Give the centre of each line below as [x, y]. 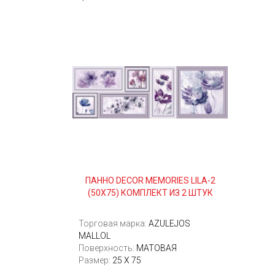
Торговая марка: [114, 223]
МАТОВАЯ [157, 248]
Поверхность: [107, 248]
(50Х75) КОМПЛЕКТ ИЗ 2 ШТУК [150, 193]
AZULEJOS [169, 223]
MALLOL [95, 236]
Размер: [95, 260]
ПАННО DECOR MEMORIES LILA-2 [150, 180]
